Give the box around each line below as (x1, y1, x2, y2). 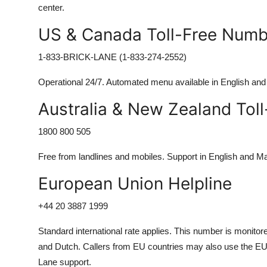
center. (38, 2, 64, 13)
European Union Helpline (38, 173, 232, 194)
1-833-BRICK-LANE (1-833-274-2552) (38, 52, 187, 62)
